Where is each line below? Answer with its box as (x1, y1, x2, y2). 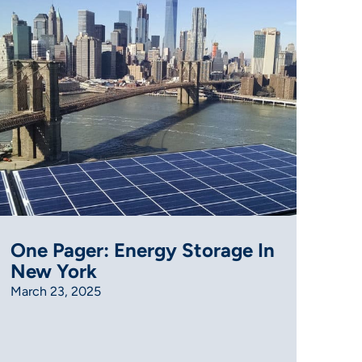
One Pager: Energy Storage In (11, 238, 276, 263)
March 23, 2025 (11, 284, 102, 300)
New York (11, 259, 98, 284)
